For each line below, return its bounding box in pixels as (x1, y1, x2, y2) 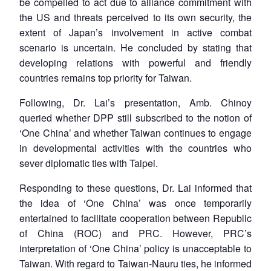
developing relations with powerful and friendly (19, 56, 252, 70)
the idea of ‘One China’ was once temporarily (19, 196, 252, 211)
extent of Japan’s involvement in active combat (19, 25, 252, 40)
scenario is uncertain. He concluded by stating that (19, 41, 252, 55)
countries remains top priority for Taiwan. (19, 71, 192, 85)
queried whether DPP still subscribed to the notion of (19, 111, 252, 125)
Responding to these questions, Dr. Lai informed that (19, 181, 252, 195)
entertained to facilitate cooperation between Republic (19, 211, 252, 226)
